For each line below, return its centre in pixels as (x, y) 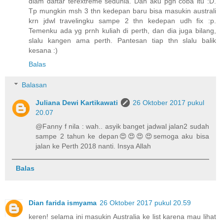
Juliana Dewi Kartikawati (77, 102)
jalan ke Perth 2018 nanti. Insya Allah (93, 146)
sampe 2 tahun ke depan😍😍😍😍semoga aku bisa (122, 136)
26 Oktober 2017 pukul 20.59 (145, 203)
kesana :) (43, 51)
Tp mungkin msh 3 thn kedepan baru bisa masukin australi (122, 11)
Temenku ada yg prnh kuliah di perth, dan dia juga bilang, (122, 31)
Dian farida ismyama (63, 203)
